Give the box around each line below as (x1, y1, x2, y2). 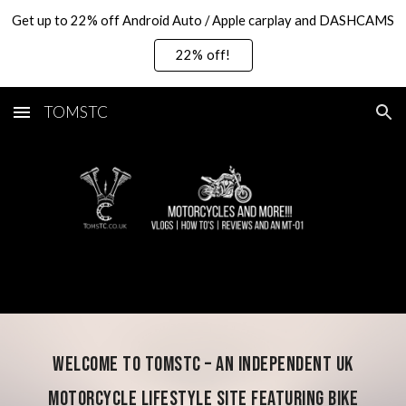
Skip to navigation (278, 25, 391, 42)
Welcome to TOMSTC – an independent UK (53, 353, 353, 377)
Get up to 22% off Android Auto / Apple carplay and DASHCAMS (12, 12, 394, 28)
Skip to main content (14, 25, 143, 42)
